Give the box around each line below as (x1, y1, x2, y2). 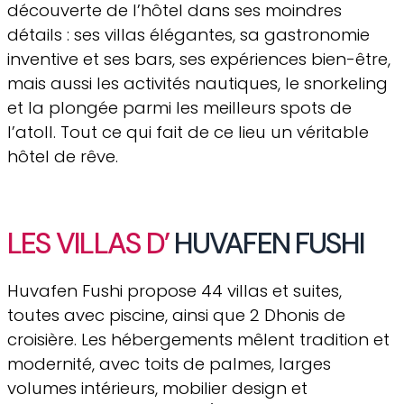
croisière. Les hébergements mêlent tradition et (7, 327, 390, 351)
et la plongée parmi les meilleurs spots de (7, 96, 352, 119)
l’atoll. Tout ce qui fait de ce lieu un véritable (7, 120, 369, 143)
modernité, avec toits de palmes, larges (7, 352, 331, 375)
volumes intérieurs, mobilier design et (7, 376, 308, 399)
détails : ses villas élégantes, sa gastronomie (7, 23, 370, 46)
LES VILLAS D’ (7, 224, 170, 262)
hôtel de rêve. (7, 144, 118, 168)
